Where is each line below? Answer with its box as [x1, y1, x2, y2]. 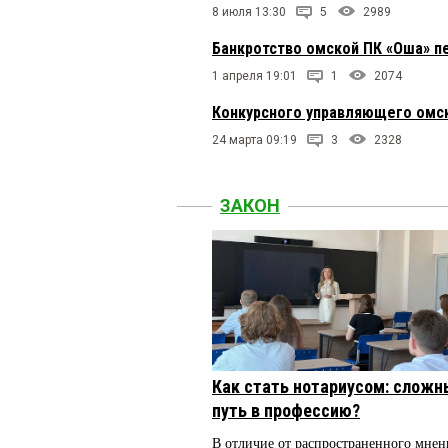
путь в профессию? [212, 400, 360, 422]
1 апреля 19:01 [212, 68, 297, 83]
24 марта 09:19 [212, 132, 297, 147]
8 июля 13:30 [212, 4, 286, 19]
